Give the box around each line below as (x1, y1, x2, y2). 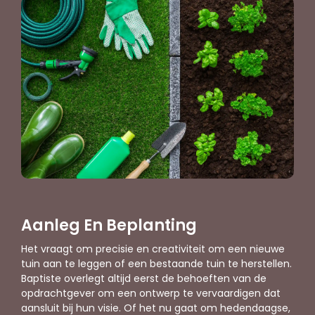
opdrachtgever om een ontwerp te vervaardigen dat (21, 285, 281, 300)
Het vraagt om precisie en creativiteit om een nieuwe (21, 241, 285, 256)
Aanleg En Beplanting (21, 214, 197, 236)
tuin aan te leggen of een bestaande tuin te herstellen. (21, 256, 292, 271)
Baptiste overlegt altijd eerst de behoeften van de (21, 271, 266, 285)
